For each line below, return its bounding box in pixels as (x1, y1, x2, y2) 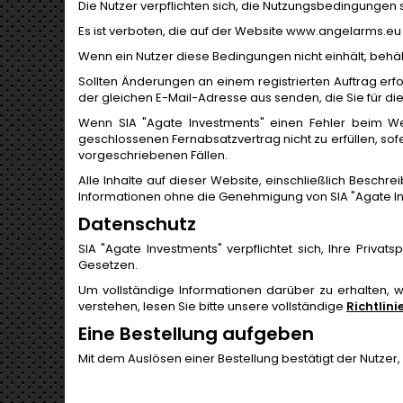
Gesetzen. (78, 256, 138, 273)
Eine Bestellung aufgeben (78, 321, 314, 346)
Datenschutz (78, 211, 196, 237)
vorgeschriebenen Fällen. (78, 147, 228, 164)
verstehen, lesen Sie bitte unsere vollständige (78, 298, 346, 315)
